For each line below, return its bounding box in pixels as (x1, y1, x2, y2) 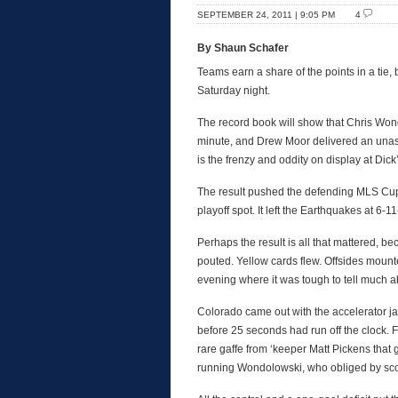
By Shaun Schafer (197, 42, 289, 54)
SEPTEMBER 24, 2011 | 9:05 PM (197, 10, 335, 20)
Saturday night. (197, 84, 270, 97)
